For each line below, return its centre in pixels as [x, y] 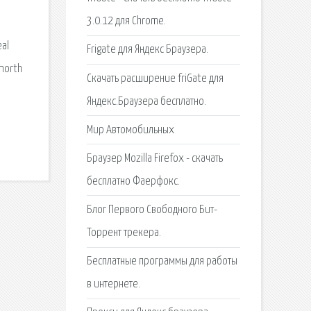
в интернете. [113, 285]
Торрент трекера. [124, 233]
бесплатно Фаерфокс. [133, 181]
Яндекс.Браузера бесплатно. [146, 101]
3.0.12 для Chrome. [126, 22]
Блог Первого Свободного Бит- [152, 210]
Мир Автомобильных [130, 130]
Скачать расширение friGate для [155, 78]
